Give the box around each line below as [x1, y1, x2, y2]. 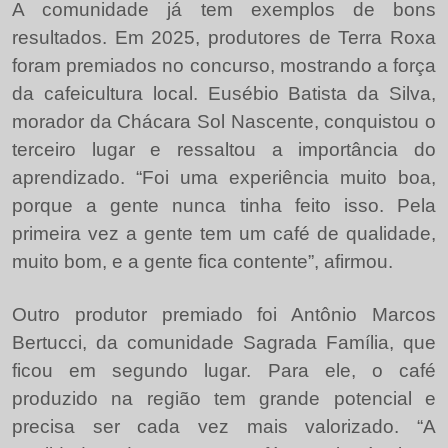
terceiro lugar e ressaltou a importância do [12, 139, 436, 160]
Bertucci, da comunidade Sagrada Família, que [12, 332, 436, 353]
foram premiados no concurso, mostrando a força [12, 55, 436, 76]
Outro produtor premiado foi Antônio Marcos [12, 304, 436, 325]
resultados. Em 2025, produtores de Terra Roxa [12, 27, 436, 48]
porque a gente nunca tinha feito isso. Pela [12, 195, 436, 216]
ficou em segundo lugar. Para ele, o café [12, 360, 436, 381]
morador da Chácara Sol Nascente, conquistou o [12, 111, 436, 132]
